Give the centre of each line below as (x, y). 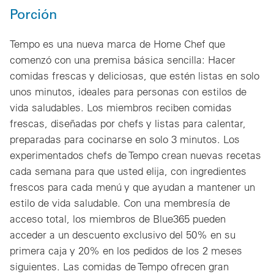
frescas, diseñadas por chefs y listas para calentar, (128, 124)
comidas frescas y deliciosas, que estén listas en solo (135, 76)
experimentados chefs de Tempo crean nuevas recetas (135, 155)
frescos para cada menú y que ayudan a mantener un (132, 187)
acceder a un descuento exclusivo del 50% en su (123, 235)
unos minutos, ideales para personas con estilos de (128, 92)
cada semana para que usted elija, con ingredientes (128, 171)
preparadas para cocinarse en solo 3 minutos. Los (125, 139)
